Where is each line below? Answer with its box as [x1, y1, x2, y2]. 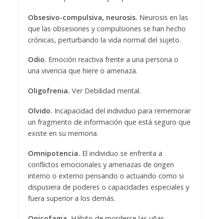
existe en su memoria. [27, 129, 98, 138]
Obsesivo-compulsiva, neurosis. [27, 12, 137, 22]
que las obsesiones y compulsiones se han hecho [27, 23, 186, 33]
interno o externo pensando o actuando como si [27, 171, 184, 181]
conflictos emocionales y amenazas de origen [27, 160, 174, 170]
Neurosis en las [137, 12, 188, 22]
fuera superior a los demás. [27, 194, 115, 203]
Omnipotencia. [27, 149, 80, 158]
